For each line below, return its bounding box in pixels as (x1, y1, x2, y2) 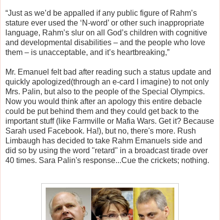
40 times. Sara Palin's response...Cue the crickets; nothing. (5, 156, 209, 165)
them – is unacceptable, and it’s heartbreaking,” (5, 48, 169, 56)
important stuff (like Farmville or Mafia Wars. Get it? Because (5, 116, 214, 125)
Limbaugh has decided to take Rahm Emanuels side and (5, 136, 202, 145)
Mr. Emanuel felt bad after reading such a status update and (5, 67, 211, 76)
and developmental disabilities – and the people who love (5, 38, 205, 47)
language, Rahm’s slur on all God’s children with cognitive (5, 28, 207, 37)
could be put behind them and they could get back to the (5, 107, 199, 115)
